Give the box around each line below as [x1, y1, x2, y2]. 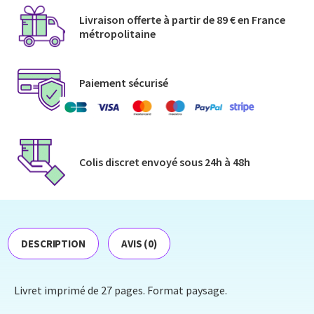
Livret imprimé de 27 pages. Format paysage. [14, 283, 227, 298]
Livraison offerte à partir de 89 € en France [78, 13, 285, 27]
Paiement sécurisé [78, 75, 168, 90]
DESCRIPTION [21, 237, 86, 251]
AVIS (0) [121, 237, 158, 251]
